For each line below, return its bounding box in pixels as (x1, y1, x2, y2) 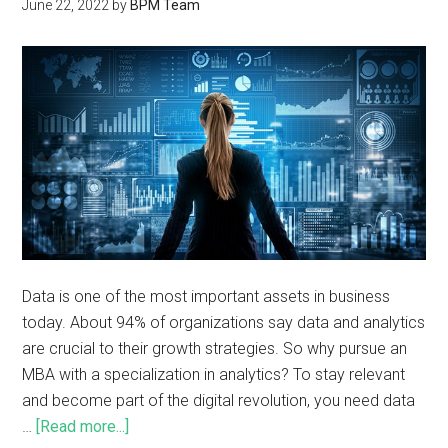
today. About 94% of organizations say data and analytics (22, 313, 426, 333)
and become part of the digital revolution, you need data (22, 391, 416, 411)
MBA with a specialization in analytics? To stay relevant (22, 365, 406, 385)
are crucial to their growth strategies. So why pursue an (22, 339, 408, 359)
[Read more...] (36, 417, 130, 437)
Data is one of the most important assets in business (22, 287, 391, 307)
